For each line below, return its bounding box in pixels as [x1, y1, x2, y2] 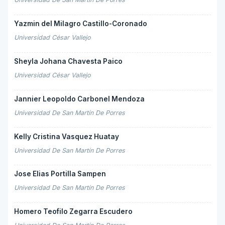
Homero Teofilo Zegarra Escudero [14, 207, 133, 216]
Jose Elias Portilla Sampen [14, 170, 106, 178]
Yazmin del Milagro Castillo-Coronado [14, 20, 147, 28]
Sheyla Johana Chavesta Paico [14, 57, 123, 65]
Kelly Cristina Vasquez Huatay [14, 132, 119, 141]
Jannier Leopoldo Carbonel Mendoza [14, 94, 145, 103]
